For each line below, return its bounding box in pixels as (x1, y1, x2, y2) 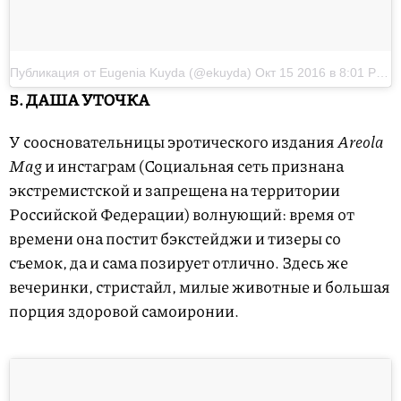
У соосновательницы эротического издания (9, 130, 337, 154)
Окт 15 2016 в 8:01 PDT (255, 65, 376, 81)
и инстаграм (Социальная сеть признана (42, 154, 344, 178)
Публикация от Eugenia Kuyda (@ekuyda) (10, 65, 255, 81)
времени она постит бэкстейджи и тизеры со (9, 226, 341, 251)
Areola (337, 130, 384, 154)
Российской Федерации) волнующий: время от (9, 202, 354, 226)
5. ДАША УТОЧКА (9, 88, 149, 112)
